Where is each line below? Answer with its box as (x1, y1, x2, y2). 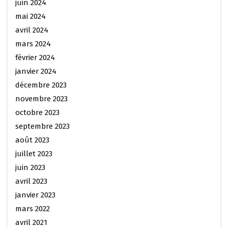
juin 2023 (15, 162, 45, 172)
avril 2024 (15, 25, 48, 35)
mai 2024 (15, 11, 46, 21)
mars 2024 (15, 39, 51, 48)
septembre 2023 (15, 121, 70, 131)
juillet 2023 (15, 149, 52, 158)
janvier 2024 (15, 66, 56, 76)
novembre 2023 (15, 94, 68, 103)
